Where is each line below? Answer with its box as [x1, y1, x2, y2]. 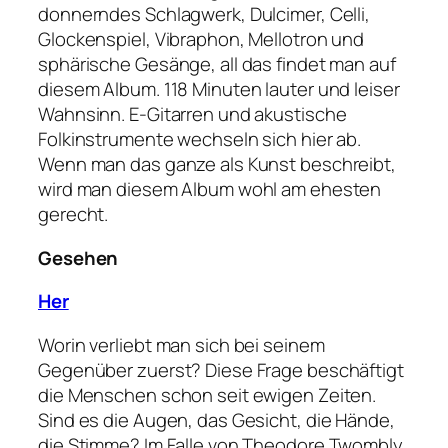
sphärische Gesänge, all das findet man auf [38, 51, 396, 78]
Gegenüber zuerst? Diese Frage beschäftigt [38, 356, 404, 383]
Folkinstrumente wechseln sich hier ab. [38, 126, 362, 153]
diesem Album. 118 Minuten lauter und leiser [38, 76, 400, 103]
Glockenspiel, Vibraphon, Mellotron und [38, 26, 365, 53]
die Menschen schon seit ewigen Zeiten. [38, 381, 377, 408]
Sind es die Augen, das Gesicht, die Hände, [38, 406, 395, 433]
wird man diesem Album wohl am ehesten [38, 176, 382, 203]
